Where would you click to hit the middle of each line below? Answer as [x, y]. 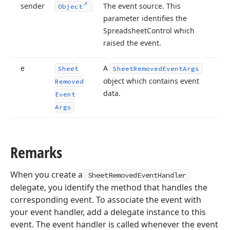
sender [33, 6]
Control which [171, 31]
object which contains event [151, 81]
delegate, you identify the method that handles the [109, 187]
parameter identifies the [145, 18]
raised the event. [132, 43]
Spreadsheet [125, 31]
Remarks [36, 152]
